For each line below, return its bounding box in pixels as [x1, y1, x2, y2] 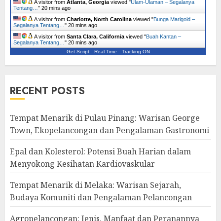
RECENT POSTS [10, 84, 85, 98]
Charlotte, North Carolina [67, 16, 132, 22]
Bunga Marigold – [153, 16, 195, 22]
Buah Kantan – [146, 34, 181, 39]
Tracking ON [121, 49, 150, 54]
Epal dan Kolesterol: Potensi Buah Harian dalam [10, 146, 191, 157]
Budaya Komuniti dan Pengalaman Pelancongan [10, 192, 192, 203]
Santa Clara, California [67, 34, 124, 39]
